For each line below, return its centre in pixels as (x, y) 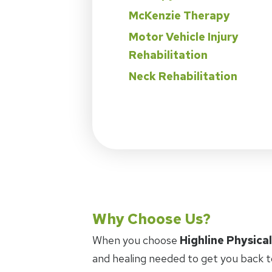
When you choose (136, 240)
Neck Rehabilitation (183, 76)
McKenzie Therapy (179, 15)
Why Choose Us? (151, 219)
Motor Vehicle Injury (184, 36)
